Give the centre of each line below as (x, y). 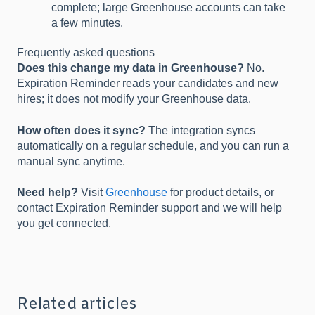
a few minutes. (87, 23)
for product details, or (221, 193)
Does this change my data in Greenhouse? (130, 68)
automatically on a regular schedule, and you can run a (153, 146)
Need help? (47, 193)
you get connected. (64, 224)
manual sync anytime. (71, 161)
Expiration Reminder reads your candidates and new (148, 84)
